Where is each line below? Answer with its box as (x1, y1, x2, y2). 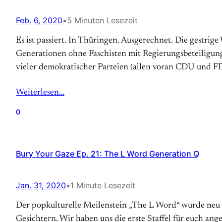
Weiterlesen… (16, 88, 64, 97)
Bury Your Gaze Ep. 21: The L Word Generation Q (16, 149, 199, 159)
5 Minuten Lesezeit (67, 15, 138, 25)
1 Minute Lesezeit (70, 180, 135, 190)
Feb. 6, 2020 (16, 15, 62, 25)
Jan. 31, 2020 (16, 180, 66, 190)
